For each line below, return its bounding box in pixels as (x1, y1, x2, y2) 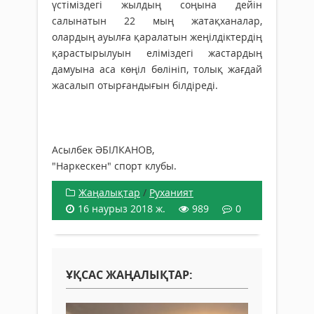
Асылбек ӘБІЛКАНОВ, (52, 143, 154, 156)
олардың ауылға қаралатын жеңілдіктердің (52, 30, 262, 43)
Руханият (149, 186, 193, 199)
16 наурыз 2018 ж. (78, 202, 165, 215)
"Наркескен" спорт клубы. (52, 159, 177, 172)
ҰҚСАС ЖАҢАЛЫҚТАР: (66, 267, 193, 282)
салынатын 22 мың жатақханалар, (52, 14, 262, 27)
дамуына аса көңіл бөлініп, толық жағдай (52, 62, 262, 76)
